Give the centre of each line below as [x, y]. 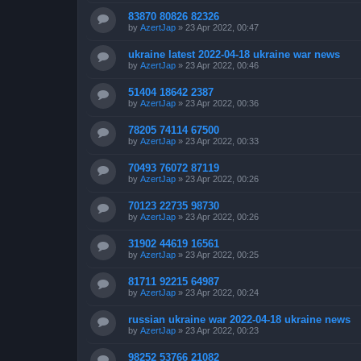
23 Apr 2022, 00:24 [222, 292]
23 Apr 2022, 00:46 [222, 65]
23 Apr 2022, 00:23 [222, 330]
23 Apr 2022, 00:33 [222, 141]
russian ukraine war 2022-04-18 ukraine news [239, 319]
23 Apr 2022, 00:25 [222, 254]
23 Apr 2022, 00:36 [222, 103]
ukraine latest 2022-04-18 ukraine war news [234, 54]
